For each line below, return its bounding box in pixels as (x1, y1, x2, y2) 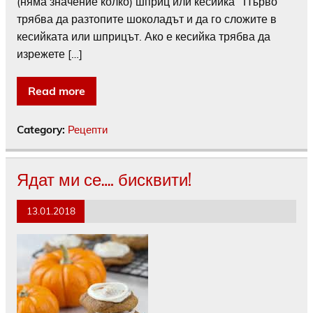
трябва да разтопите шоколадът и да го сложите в (17, 12, 277, 27)
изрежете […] (17, 47, 82, 61)
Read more (28, 84, 85, 99)
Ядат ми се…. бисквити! (17, 166, 191, 191)
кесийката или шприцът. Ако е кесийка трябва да (17, 29, 270, 44)
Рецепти (68, 123, 108, 137)
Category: (17, 123, 68, 137)
